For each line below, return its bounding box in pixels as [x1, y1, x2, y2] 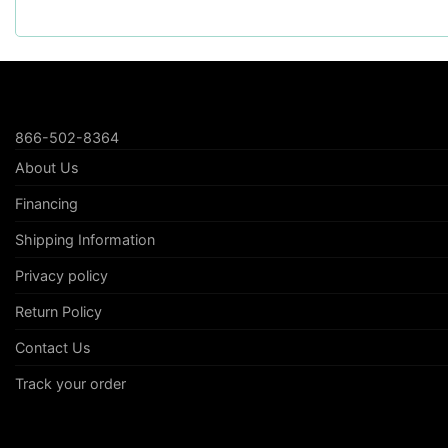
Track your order [15, 374, 126, 392]
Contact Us [15, 338, 91, 356]
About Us [15, 158, 79, 176]
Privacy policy [15, 266, 108, 284]
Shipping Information [15, 230, 155, 248]
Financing [15, 194, 78, 212]
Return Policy [15, 302, 102, 320]
